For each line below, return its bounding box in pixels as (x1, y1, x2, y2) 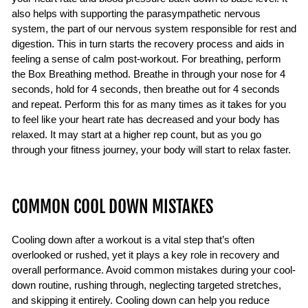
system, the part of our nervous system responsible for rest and (12, 23, 296, 35)
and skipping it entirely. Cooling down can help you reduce (12, 295, 269, 307)
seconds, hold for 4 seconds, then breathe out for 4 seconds (12, 84, 280, 96)
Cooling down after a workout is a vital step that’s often (12, 234, 254, 246)
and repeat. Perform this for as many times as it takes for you (12, 99, 286, 111)
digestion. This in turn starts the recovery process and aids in (12, 38, 284, 50)
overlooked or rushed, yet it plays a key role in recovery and (12, 250, 279, 261)
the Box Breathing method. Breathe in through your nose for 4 (12, 69, 285, 80)
